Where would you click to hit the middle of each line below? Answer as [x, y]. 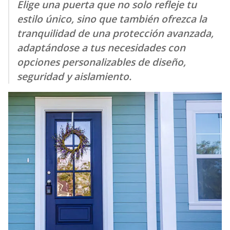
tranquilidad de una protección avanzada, [115, 33]
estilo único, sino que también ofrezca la [112, 19]
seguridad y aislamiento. [74, 76]
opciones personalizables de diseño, [101, 62]
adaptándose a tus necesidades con [101, 47]
